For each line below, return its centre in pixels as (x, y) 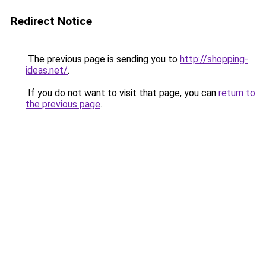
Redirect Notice (51, 21)
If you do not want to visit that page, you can (122, 93)
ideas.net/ (47, 70)
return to (237, 93)
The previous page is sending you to (103, 59)
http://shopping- (214, 59)
